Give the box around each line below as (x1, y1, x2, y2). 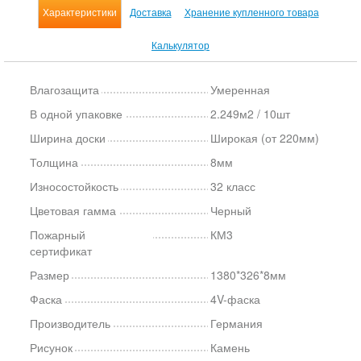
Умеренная (210, 81, 271, 98)
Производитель (30, 315, 110, 331)
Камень (210, 339, 251, 355)
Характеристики (42, 5, 117, 19)
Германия (210, 315, 263, 331)
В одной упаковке (30, 106, 122, 122)
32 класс (210, 178, 256, 194)
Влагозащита (30, 81, 99, 98)
